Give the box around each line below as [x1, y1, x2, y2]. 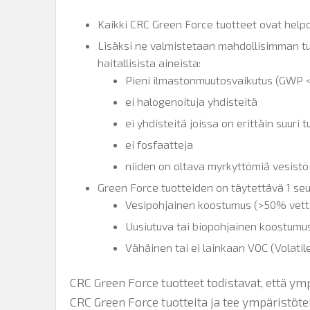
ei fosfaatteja [125, 137, 193, 151]
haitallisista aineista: [98, 55, 201, 69]
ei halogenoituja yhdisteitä [125, 94, 257, 108]
